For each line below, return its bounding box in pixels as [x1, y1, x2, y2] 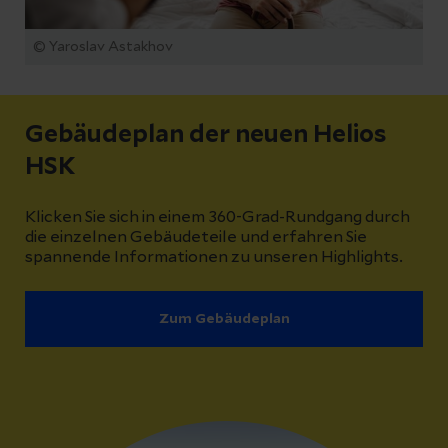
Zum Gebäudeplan [158, 312, 290, 327]
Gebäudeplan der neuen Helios [25, 123, 386, 148]
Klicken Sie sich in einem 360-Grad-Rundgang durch [25, 209, 410, 226]
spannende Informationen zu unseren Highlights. [25, 249, 403, 266]
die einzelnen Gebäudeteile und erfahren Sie [25, 229, 367, 246]
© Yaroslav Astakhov [33, 40, 173, 55]
